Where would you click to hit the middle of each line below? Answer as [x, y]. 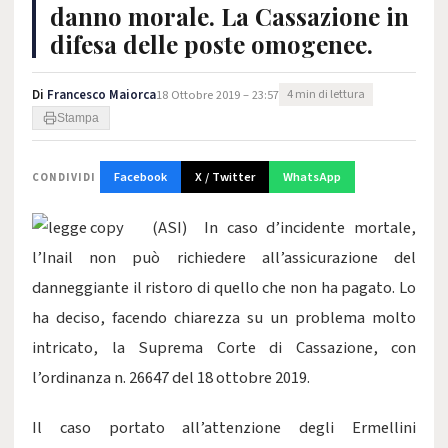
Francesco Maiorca [101, 94]
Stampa [78, 118]
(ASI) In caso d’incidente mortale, [284, 228]
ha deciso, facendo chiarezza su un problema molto [224, 318]
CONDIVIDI [64, 177]
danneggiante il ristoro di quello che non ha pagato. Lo [224, 288]
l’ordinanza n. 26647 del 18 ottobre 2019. [171, 378]
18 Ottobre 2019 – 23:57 [217, 94]
